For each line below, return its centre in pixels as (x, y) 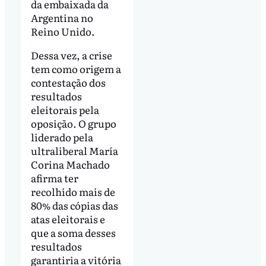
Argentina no (62, 17)
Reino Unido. (64, 31)
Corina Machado (70, 164)
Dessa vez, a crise (71, 55)
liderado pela (62, 137)
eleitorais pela (65, 109)
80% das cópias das (74, 205)
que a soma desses (73, 232)
